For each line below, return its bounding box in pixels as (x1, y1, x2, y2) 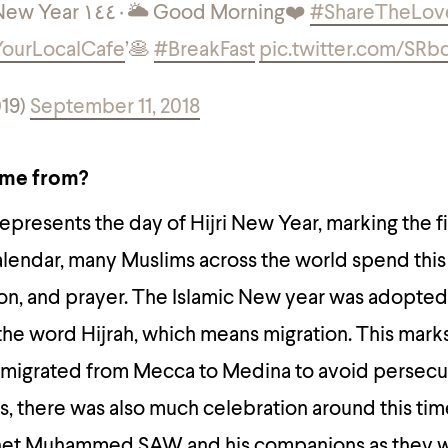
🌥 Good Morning (127, 3, 285, 24)
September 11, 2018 (30, 97, 200, 118)
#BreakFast (154, 40, 255, 61)
